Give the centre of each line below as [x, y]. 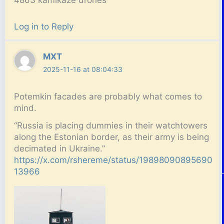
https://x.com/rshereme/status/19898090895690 [113, 160]
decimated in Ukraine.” [60, 149]
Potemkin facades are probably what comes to [108, 97]
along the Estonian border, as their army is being [112, 137]
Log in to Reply [44, 27]
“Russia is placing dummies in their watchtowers [111, 126]
